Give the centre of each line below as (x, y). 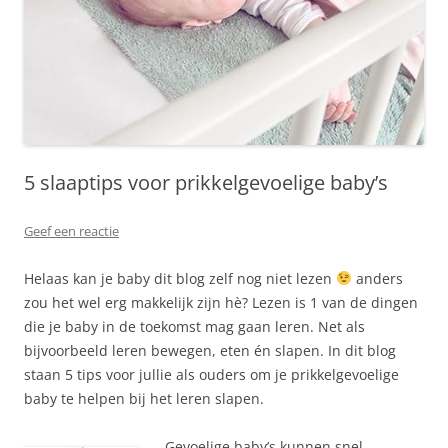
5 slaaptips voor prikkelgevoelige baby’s (206, 182)
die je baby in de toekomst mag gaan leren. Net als (194, 326)
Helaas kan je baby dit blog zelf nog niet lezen (180, 278)
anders (377, 278)
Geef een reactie (71, 231)
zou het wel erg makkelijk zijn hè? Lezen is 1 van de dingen (221, 302)
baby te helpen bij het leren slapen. (144, 398)
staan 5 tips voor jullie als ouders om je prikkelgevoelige (211, 374)
